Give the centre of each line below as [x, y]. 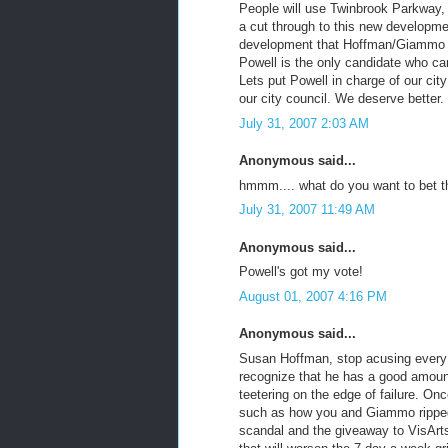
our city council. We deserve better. [341, 98]
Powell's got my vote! [301, 271]
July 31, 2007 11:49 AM [307, 209]
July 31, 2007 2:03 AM [304, 123]
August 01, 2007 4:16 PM [313, 296]
